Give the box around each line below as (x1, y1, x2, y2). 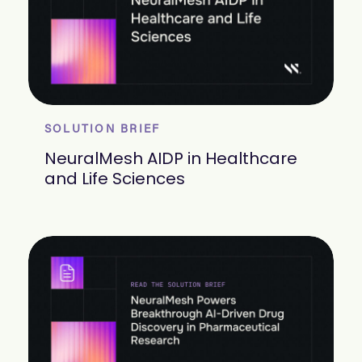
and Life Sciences (44, 166, 185, 190)
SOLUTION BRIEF (44, 124, 161, 136)
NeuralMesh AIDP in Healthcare (44, 146, 297, 170)
